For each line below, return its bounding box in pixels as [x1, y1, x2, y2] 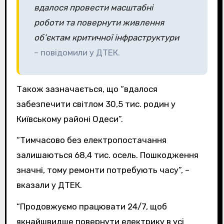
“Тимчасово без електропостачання [16, 135, 166, 145]
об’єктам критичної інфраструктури [33, 32, 179, 42]
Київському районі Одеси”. [16, 113, 123, 124]
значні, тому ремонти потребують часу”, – [16, 165, 189, 175]
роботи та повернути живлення [33, 17, 164, 27]
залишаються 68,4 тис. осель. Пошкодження [16, 150, 198, 160]
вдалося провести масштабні [33, 2, 153, 12]
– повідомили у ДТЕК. [33, 47, 120, 57]
